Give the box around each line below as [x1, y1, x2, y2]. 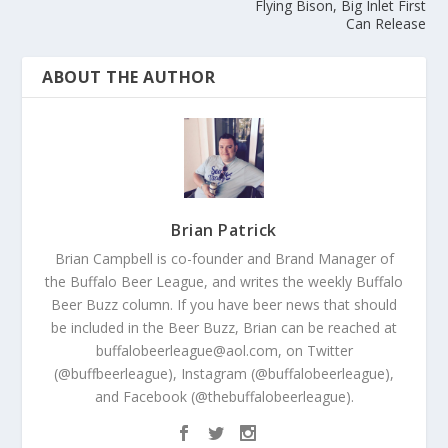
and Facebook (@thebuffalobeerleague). [94, 387, 354, 407]
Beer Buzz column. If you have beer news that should [51, 295, 397, 315]
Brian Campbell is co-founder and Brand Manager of [54, 249, 394, 269]
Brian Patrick [171, 219, 277, 242]
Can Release [345, 14, 426, 34]
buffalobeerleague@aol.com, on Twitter [95, 341, 353, 361]
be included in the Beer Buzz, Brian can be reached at [51, 318, 397, 338]
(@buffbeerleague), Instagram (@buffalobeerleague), [54, 364, 394, 384]
